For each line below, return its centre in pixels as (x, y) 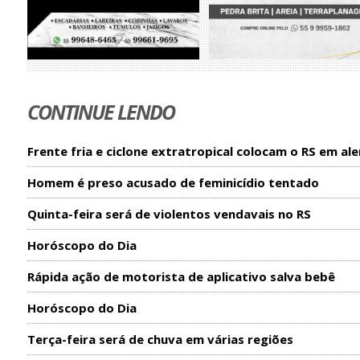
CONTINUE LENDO (100, 112)
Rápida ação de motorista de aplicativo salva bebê (181, 277)
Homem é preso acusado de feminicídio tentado (173, 183)
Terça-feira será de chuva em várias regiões (160, 340)
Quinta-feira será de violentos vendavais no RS (169, 214)
